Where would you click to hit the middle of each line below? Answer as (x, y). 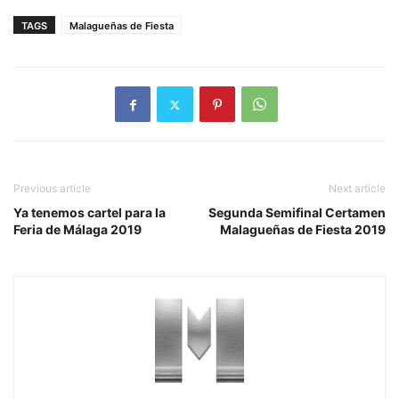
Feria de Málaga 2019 (77, 230)
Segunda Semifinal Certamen (297, 213)
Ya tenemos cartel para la (90, 213)
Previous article (52, 189)
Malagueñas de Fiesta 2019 (303, 230)
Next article (357, 189)
